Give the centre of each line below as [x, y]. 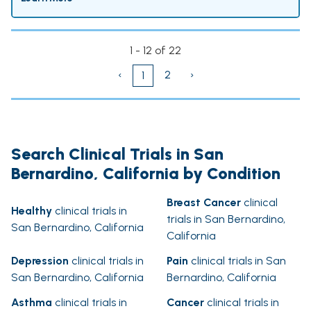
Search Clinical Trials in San [117, 154]
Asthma [32, 303]
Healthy [32, 211]
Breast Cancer [204, 203]
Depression [40, 261]
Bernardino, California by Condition [146, 174]
